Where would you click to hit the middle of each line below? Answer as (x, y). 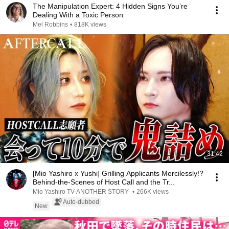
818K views (90, 25)
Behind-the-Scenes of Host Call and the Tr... (104, 182)
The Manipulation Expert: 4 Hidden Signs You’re (110, 6)
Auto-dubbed (81, 202)
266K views (153, 192)
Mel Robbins (50, 25)
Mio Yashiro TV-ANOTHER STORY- (82, 192)
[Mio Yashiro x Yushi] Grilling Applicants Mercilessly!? (118, 173)
